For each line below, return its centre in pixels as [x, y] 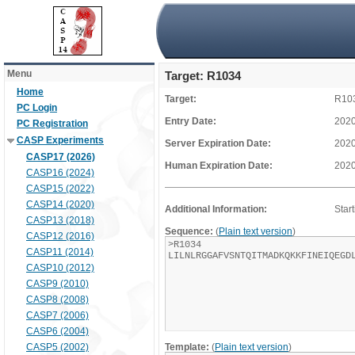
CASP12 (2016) [60, 236]
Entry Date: [191, 121]
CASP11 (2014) [60, 252]
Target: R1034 [203, 76]
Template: [187, 347]
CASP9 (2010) [57, 284]
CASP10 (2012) [60, 268]
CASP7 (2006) [57, 315]
